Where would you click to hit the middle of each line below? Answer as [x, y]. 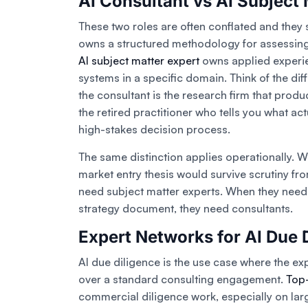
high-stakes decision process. [154, 130]
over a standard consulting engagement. [182, 279]
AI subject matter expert [139, 61]
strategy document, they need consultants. [186, 209]
